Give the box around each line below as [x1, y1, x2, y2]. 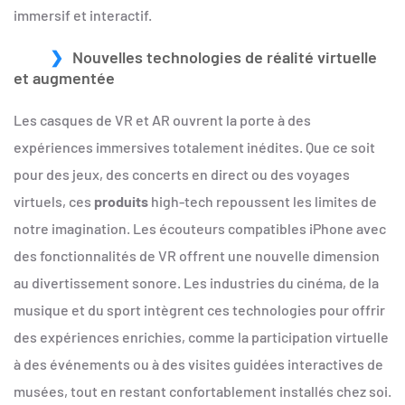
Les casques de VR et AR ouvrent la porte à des [14, 110, 311, 128]
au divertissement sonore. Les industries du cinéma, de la [14, 273, 379, 291]
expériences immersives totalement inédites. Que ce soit [14, 137, 375, 155]
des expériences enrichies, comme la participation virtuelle [14, 327, 389, 345]
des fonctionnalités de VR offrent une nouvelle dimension [14, 246, 380, 264]
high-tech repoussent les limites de [148, 192, 377, 210]
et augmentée [14, 67, 115, 88]
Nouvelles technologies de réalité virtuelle [72, 46, 377, 67]
